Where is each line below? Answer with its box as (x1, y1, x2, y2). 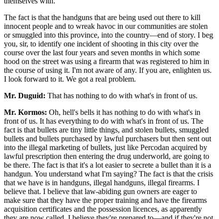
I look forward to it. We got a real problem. (4, 74, 136, 83)
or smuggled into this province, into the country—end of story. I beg (4, 30, 213, 39)
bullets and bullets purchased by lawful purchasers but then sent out (4, 134, 211, 143)
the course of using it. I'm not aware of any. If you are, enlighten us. (4, 66, 212, 74)
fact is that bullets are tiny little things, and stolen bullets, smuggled (4, 125, 209, 134)
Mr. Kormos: (4, 108, 47, 116)
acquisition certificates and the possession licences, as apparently (4, 204, 202, 213)
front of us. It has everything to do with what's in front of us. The (4, 116, 203, 125)
